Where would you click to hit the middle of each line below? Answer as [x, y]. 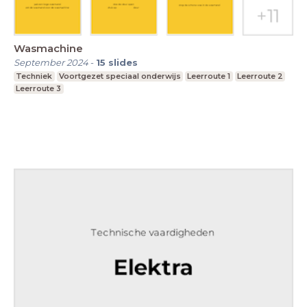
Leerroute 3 [39, 88]
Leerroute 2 [260, 76]
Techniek [34, 76]
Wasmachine [48, 48]
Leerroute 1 [209, 76]
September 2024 [51, 62]
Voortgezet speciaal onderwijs [120, 76]
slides [123, 62]
